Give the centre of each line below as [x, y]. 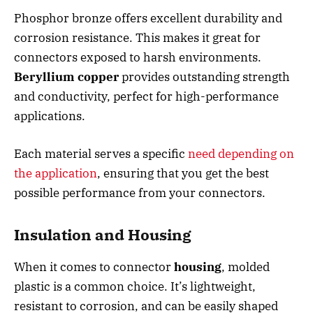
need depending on [241, 154]
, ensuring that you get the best [183, 174]
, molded [246, 267]
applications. [50, 116]
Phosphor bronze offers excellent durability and [148, 18]
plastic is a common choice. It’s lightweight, [135, 286]
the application [56, 174]
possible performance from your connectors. [140, 193]
